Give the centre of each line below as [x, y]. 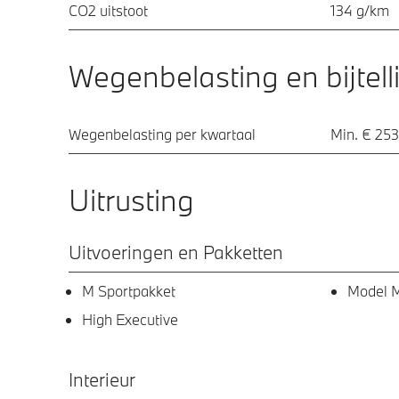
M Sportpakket [129, 290]
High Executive [130, 319]
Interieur [102, 379]
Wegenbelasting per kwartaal [162, 134]
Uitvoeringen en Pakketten [176, 252]
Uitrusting [131, 199]
